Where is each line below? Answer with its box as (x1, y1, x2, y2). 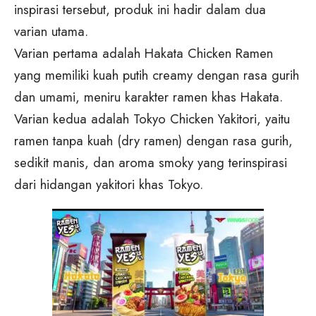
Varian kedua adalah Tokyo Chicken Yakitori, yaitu (14, 109, 290, 129)
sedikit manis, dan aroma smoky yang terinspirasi (14, 153, 287, 173)
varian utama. (14, 22, 88, 42)
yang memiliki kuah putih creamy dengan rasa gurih (14, 66, 299, 85)
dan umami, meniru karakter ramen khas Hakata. (14, 87, 283, 107)
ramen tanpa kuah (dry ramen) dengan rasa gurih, (14, 131, 293, 151)
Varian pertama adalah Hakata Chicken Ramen (14, 44, 273, 63)
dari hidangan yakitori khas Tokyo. (14, 175, 203, 195)
